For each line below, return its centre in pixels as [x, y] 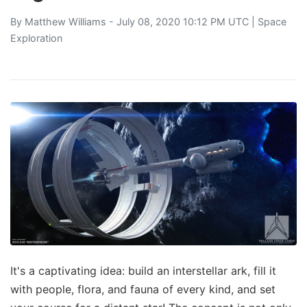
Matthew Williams [65, 21]
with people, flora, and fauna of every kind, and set [143, 289]
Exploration [36, 38]
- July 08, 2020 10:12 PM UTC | [182, 21]
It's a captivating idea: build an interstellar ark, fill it [143, 270]
